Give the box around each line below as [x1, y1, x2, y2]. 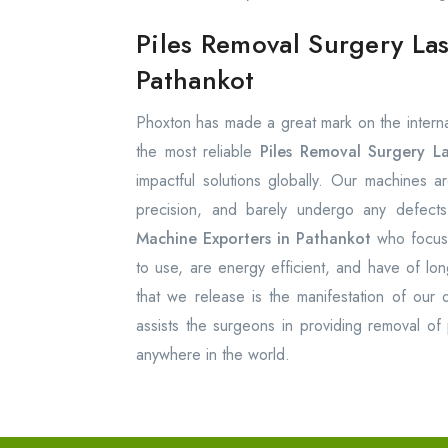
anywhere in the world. [136, 343, 290, 366]
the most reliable [136, 140, 260, 163]
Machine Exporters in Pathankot [136, 227, 378, 250]
